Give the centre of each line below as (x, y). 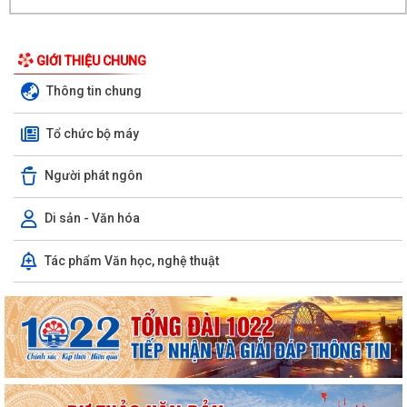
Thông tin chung (94, 90)
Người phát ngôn (94, 176)
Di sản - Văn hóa (92, 218)
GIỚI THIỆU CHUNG (91, 61)
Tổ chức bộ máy (93, 133)
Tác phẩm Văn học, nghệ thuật (132, 260)
